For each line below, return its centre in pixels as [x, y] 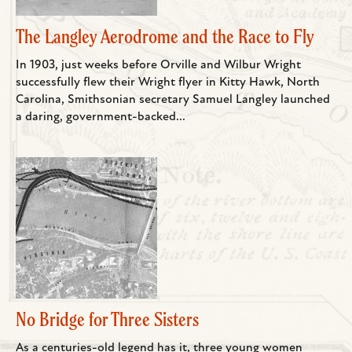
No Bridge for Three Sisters [107, 319]
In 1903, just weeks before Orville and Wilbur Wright [158, 66]
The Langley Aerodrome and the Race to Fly [165, 37]
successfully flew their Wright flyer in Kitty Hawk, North [168, 83]
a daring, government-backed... [101, 117]
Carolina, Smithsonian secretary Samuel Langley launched [173, 100]
